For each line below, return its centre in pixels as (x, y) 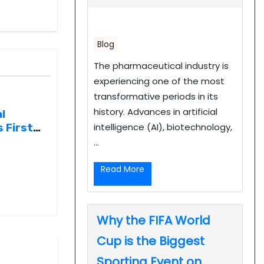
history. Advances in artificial (156, 111)
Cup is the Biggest (151, 241)
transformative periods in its (156, 96)
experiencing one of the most (159, 81)
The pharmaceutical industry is (161, 65)
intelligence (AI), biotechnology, (163, 127)
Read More (123, 169)
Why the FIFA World (154, 220)
